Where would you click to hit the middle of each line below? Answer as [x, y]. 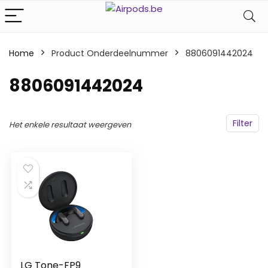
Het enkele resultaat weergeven [70, 125]
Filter [243, 123]
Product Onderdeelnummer [110, 53]
